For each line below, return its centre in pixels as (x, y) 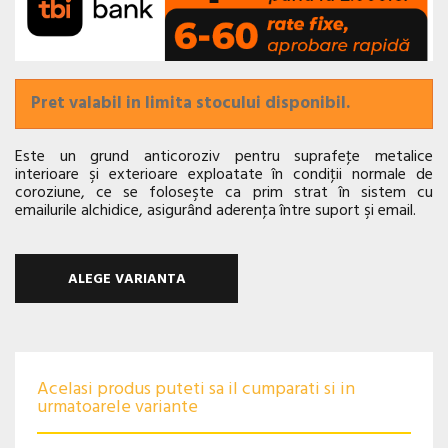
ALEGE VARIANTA (126, 279)
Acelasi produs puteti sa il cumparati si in (196, 390)
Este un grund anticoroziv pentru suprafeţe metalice (224, 156)
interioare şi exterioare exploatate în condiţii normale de (224, 174)
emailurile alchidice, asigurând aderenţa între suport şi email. (215, 210)
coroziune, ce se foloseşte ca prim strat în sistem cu (224, 192)
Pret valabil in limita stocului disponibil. (190, 103)
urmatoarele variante (117, 408)
